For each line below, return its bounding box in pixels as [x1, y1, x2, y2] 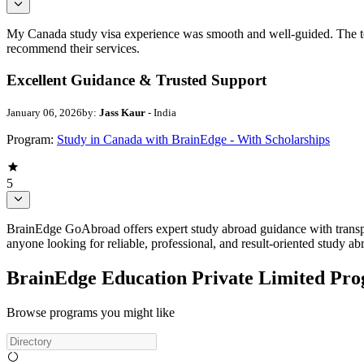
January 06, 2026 [6, 106, 82, 119]
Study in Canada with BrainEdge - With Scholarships [57, 132, 330, 146]
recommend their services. [6, 41, 140, 56]
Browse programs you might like [6, 305, 175, 319]
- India [145, 106, 176, 119]
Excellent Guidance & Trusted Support [6, 71, 266, 89]
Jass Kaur [99, 106, 145, 119]
